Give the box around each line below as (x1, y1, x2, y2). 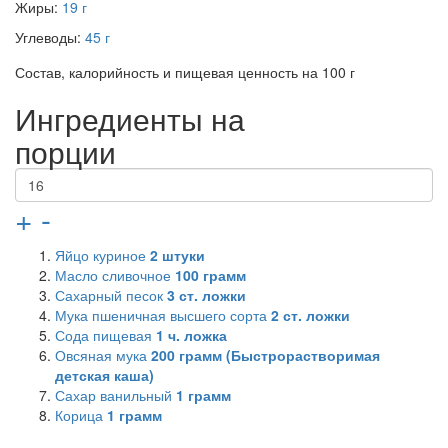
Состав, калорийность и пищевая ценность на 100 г (15, 62, 355, 82)
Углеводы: (15, 27, 85, 47)
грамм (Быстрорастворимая (175, 345, 380, 365)
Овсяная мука (55, 345, 151, 365)
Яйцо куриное (55, 245, 150, 265)
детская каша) (55, 365, 154, 385)
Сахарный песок (55, 285, 167, 305)
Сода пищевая (55, 325, 156, 345)
